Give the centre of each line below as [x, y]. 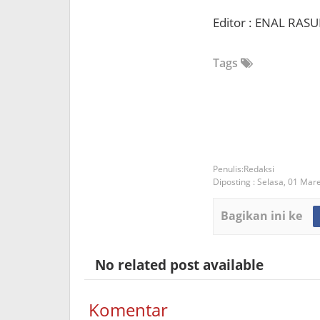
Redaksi [259, 169]
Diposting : [235, 182]
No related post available [174, 265]
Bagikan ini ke [261, 216]
